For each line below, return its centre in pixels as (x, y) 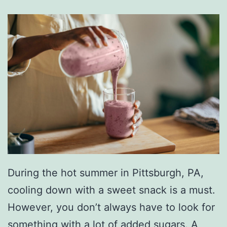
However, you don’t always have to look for (111, 207)
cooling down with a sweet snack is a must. (111, 190)
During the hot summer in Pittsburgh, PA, (106, 173)
